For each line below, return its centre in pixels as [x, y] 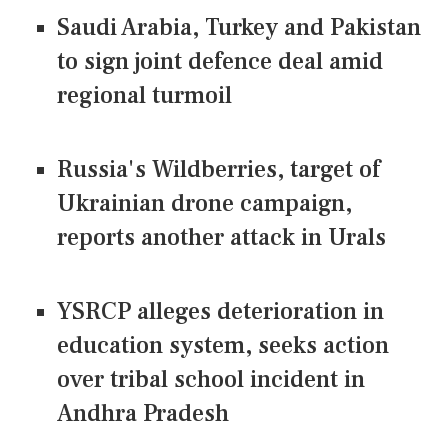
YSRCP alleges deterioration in [220, 312]
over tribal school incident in [211, 380]
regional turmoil [144, 96]
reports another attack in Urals [221, 238]
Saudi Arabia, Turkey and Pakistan [239, 28]
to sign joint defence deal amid [220, 62]
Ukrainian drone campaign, [204, 204]
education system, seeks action [223, 346]
